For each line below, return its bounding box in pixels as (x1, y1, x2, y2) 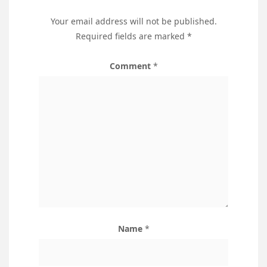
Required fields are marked (75, 30, 187, 42)
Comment (109, 60, 153, 72)
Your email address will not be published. (50, 15, 217, 27)
